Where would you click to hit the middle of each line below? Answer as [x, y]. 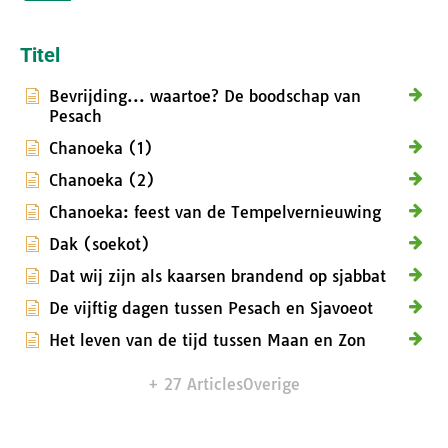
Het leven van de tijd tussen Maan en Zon [207, 340]
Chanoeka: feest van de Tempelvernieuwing [215, 212]
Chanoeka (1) [101, 148]
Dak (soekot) [99, 244]
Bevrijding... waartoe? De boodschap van [205, 96]
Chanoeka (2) [102, 180]
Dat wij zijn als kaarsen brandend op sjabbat [217, 276]
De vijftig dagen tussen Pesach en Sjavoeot [211, 308]
